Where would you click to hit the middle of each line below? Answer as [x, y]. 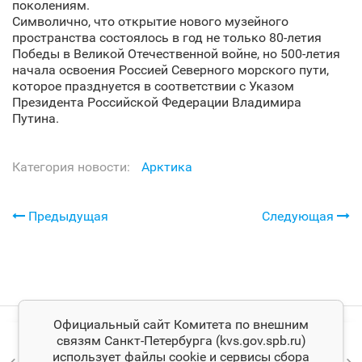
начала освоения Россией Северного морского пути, [170, 70]
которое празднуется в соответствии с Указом [153, 86]
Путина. [36, 118]
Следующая [299, 216]
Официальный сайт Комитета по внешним [181, 324]
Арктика [167, 167]
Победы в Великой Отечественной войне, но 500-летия [176, 54]
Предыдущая [67, 216]
